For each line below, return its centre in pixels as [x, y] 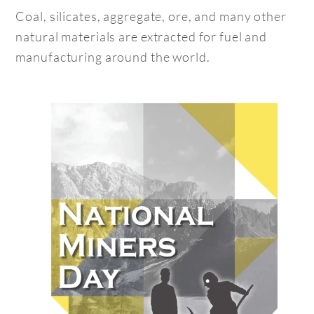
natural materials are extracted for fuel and [142, 36]
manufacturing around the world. [113, 56]
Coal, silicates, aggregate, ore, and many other [151, 16]
